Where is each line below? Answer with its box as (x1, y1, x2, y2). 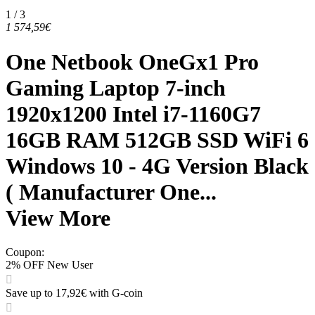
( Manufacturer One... (6, 179, 217, 205)
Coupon (6, 246, 41, 259)
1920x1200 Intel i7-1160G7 (6, 101, 261, 127)
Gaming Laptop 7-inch (6, 75, 226, 101)
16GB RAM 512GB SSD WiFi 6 (6, 127, 309, 153)
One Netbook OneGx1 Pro (6, 49, 259, 75)
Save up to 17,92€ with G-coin (6, 287, 143, 300)
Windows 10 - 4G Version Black (6, 153, 309, 179)
